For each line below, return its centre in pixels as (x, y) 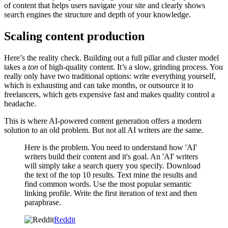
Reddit (65, 220)
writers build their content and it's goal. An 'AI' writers (111, 157)
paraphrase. (43, 203)
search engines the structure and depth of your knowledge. (97, 15)
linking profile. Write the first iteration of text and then (111, 193)
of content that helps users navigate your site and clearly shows (105, 6)
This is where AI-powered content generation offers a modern (103, 121)
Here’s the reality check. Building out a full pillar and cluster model (111, 58)
